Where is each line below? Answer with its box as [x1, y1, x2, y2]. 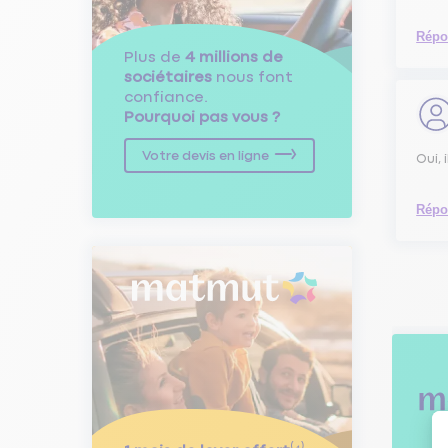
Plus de [124, 48, 185, 66]
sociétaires [124, 68, 212, 86]
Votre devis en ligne [142, 148, 269, 163]
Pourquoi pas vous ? [124, 108, 280, 126]
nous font [212, 68, 293, 86]
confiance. [124, 88, 208, 106]
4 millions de [185, 48, 283, 66]
